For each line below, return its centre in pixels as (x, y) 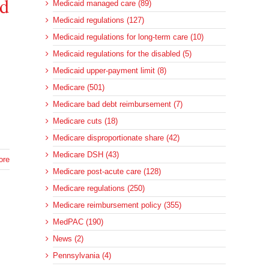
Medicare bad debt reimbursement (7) (118, 104)
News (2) (68, 239)
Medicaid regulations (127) (98, 20)
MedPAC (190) (78, 222)
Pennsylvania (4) (82, 256)
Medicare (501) (79, 88)
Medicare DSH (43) (86, 155)
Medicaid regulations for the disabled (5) (122, 54)
